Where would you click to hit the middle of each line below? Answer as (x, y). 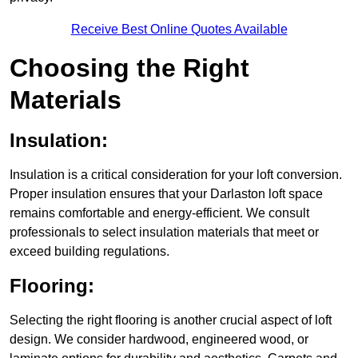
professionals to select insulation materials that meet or (164, 233)
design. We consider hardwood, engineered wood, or (159, 340)
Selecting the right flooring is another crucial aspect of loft (171, 320)
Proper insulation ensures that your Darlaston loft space (166, 194)
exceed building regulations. (89, 252)
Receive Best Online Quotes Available (179, 30)
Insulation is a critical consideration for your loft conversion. (176, 175)
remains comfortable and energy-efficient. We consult (159, 213)
